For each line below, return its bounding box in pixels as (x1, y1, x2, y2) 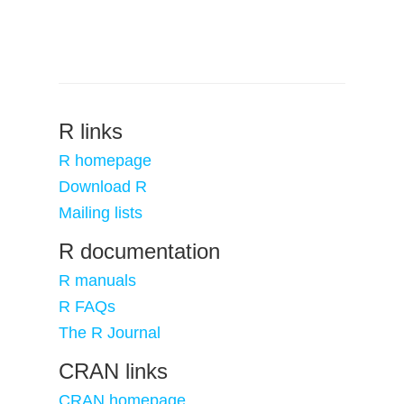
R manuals (59, 271, 136, 289)
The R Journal (59, 324, 161, 342)
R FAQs (59, 298, 115, 316)
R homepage (59, 151, 151, 170)
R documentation (59, 239, 220, 263)
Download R (59, 178, 147, 196)
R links (59, 119, 123, 143)
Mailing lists (59, 204, 142, 222)
